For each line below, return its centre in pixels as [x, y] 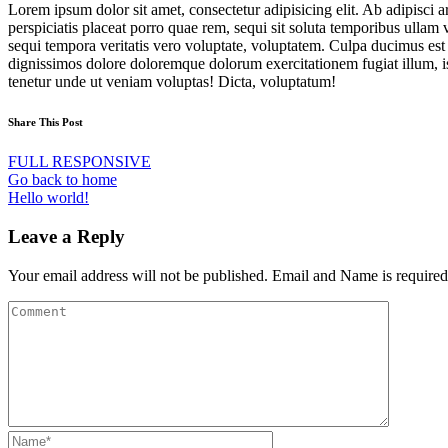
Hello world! [48, 198]
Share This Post [45, 122]
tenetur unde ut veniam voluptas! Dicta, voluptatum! [172, 82]
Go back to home [62, 180]
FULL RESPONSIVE [79, 162]
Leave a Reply [66, 237]
